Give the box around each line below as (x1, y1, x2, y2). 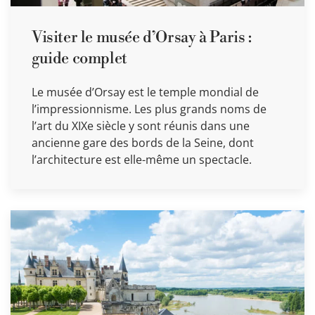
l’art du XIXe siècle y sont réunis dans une (32, 117, 250, 134)
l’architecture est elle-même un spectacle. (32, 151, 252, 167)
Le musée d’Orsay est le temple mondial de (32, 84, 259, 100)
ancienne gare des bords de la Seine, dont (32, 134, 254, 150)
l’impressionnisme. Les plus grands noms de (32, 101, 266, 117)
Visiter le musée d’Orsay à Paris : (32, 27, 252, 47)
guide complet (32, 49, 127, 68)
